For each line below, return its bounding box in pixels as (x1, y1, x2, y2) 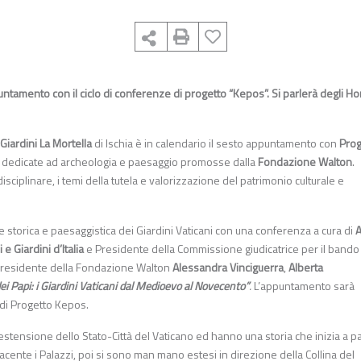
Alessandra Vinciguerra (172, 259, 284, 276)
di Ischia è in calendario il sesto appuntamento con (92, 135, 339, 152)
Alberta (288, 259, 323, 276)
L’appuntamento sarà (254, 277, 355, 295)
